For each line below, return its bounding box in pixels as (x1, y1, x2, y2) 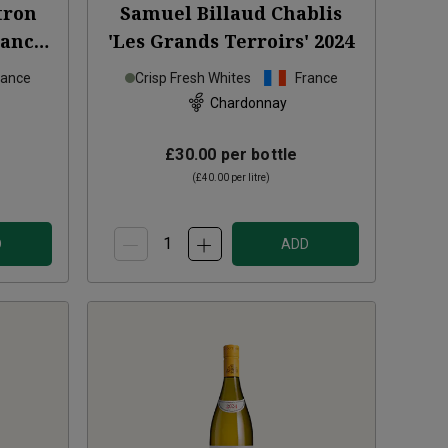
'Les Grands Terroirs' (108, 29, 310, 54)
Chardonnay (209, 94, 287, 111)
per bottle (216, 145, 298, 165)
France (294, 70, 338, 87)
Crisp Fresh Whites (134, 70, 251, 87)
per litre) (229, 172, 271, 184)
